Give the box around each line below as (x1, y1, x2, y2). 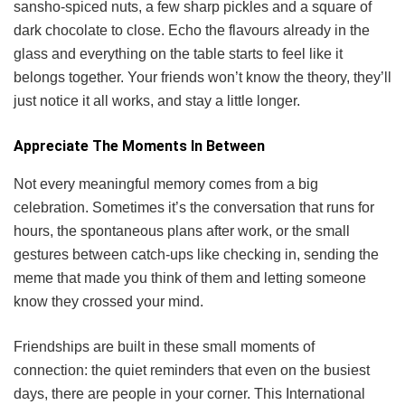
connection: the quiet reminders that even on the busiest (14, 362, 370, 378)
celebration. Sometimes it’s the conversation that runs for (14, 199, 374, 215)
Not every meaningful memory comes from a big (14, 175, 318, 192)
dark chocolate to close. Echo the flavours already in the (14, 22, 370, 38)
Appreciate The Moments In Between (14, 137, 265, 155)
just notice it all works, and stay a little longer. (14, 92, 300, 108)
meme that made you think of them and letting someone (14, 269, 366, 286)
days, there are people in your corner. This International (14, 385, 365, 401)
